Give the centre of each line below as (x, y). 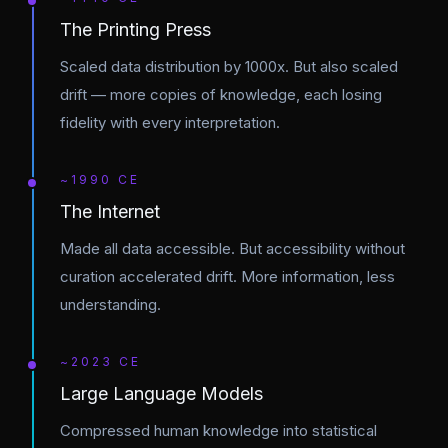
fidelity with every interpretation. (170, 122)
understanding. (110, 304)
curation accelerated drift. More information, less (227, 276)
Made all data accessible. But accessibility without (232, 248)
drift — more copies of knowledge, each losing (221, 94)
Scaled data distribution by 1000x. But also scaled (229, 66)
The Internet (110, 211)
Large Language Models (161, 393)
